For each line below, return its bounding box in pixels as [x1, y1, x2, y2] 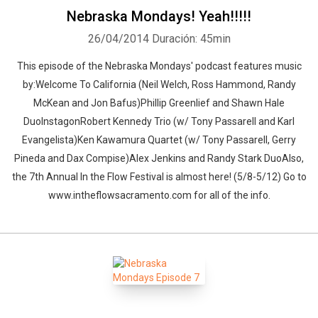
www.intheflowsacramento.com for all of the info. [48, 190, 270, 201]
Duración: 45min [151, 32, 231, 45]
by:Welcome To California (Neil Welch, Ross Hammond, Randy [22, 79, 296, 90]
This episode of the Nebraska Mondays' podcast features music [16, 60, 302, 72]
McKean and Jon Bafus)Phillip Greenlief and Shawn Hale [33, 97, 285, 109]
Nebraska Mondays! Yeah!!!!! [67, 8, 251, 25]
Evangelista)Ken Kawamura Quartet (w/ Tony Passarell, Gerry [22, 134, 296, 146]
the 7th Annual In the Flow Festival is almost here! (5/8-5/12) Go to [11, 171, 307, 182]
